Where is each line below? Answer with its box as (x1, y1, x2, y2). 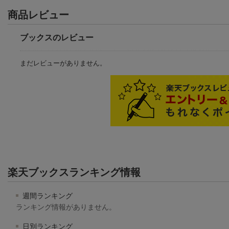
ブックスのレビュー (20, 33, 94, 42)
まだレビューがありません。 (20, 59, 106, 67)
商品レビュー (8, 9, 69, 20)
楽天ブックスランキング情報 (8, 166, 141, 178)
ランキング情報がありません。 (16, 202, 116, 211)
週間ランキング (20, 191, 73, 200)
